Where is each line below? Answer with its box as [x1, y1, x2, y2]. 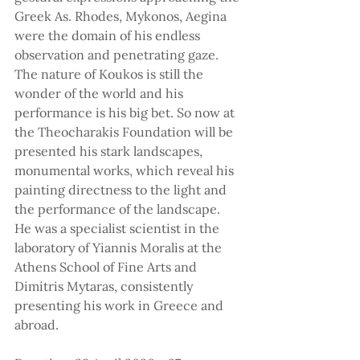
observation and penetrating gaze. [14, 47, 222, 63]
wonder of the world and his [14, 85, 186, 102]
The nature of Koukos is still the [14, 66, 207, 83]
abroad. [14, 317, 59, 333]
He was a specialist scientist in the [14, 220, 223, 237]
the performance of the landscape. [14, 201, 223, 218]
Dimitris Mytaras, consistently [14, 278, 196, 295]
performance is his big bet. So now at [14, 104, 238, 121]
